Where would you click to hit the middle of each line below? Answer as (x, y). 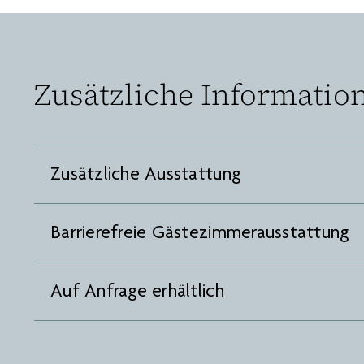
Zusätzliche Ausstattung (146, 175)
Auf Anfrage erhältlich (137, 292)
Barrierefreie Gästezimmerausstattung (200, 234)
